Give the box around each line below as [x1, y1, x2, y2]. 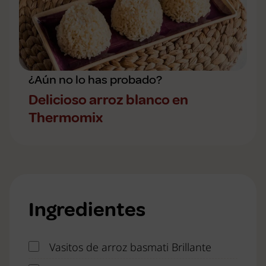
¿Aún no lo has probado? [28, 72, 162, 88]
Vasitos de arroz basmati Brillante [49, 240, 211, 255]
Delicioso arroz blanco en [28, 91, 188, 109]
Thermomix [28, 109, 103, 127]
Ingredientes [28, 197, 145, 223]
